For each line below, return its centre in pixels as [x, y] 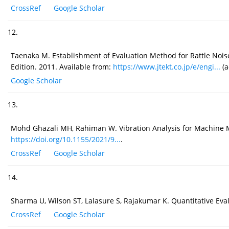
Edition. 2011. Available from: [62, 67]
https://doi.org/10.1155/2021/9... [66, 140]
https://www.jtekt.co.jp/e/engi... [167, 67]
